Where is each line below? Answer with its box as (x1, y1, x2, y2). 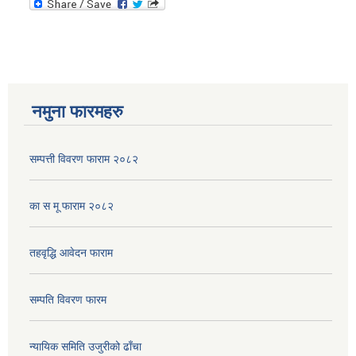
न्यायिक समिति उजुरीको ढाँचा (29, 340, 141, 354)
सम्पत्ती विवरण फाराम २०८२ (29, 153, 138, 166)
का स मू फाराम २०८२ (29, 199, 114, 213)
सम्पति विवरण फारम (29, 293, 106, 307)
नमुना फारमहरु (32, 102, 123, 122)
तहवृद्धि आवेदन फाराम (29, 246, 113, 260)
